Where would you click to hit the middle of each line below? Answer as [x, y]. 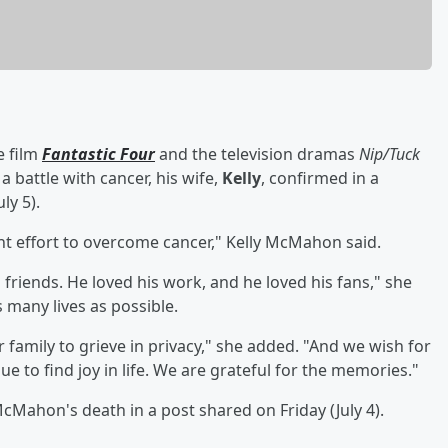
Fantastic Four [98, 153]
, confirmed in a [320, 177]
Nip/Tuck [389, 153]
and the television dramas [257, 153]
